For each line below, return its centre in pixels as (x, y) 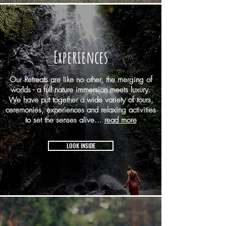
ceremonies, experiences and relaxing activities (81, 110)
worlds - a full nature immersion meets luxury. (81, 90)
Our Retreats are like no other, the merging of (81, 80)
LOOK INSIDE (81, 146)
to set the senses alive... (65, 120)
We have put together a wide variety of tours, (81, 100)
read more (120, 120)
